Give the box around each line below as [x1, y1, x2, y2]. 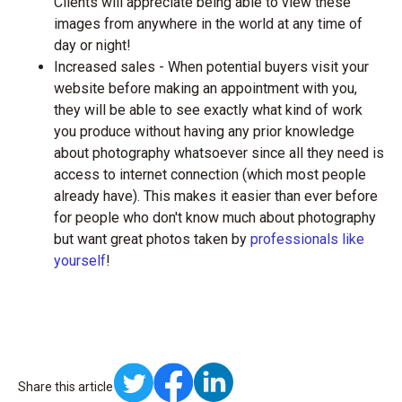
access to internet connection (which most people [54, 165, 366, 183]
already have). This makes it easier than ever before [54, 187, 378, 205]
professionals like [250, 230, 364, 248]
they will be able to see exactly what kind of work [54, 100, 363, 118]
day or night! [54, 36, 131, 54]
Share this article [18, 380, 113, 394]
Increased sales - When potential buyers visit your [54, 57, 369, 75]
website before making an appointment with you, [54, 79, 357, 97]
